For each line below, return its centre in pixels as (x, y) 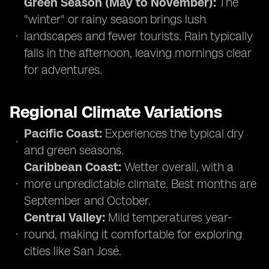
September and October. (87, 201)
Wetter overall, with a (177, 167)
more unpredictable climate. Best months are (140, 184)
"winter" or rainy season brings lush (115, 19)
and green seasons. (74, 150)
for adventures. (63, 70)
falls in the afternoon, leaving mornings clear (138, 53)
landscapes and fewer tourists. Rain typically (138, 36)
